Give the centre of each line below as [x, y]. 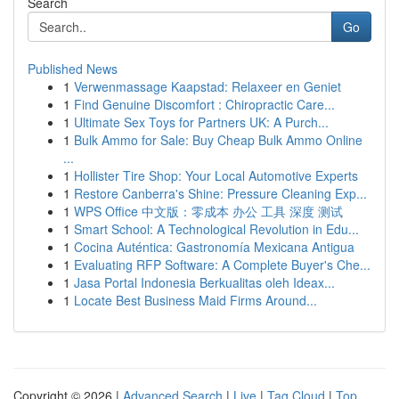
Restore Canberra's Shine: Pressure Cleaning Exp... [220, 193]
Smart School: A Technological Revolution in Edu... [216, 229]
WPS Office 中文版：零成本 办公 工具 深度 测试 [208, 211]
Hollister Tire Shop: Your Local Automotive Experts [216, 175]
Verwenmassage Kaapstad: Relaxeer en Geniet [208, 86]
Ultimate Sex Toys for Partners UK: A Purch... [201, 122]
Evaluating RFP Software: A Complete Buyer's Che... [222, 265]
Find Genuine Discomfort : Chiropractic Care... [204, 104]
